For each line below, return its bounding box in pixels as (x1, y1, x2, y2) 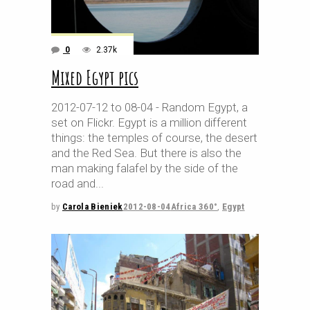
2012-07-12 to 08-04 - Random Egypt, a (51, 100, 248, 114)
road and (51, 176, 95, 190)
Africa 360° (170, 201, 218, 212)
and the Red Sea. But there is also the (51, 146, 241, 160)
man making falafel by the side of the (51, 161, 238, 175)
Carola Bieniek (62, 201, 123, 212)
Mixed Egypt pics (51, 66, 138, 90)
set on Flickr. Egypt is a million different (51, 116, 247, 129)
